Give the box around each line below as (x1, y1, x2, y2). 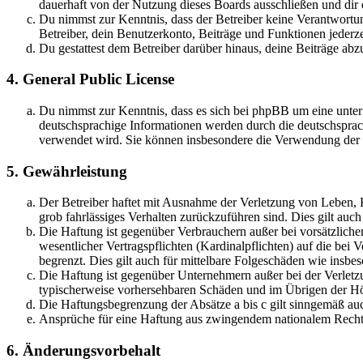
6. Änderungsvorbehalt (6, 342, 160, 360)
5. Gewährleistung (6, 162, 127, 180)
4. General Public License (6, 70, 174, 88)
